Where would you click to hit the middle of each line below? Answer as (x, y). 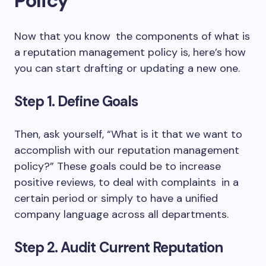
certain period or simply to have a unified (116, 198)
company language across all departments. (121, 214)
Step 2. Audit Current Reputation (119, 247)
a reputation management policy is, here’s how (130, 52)
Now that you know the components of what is (132, 36)
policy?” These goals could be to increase (118, 166)
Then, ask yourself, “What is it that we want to (128, 134)
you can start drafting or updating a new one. (127, 68)
